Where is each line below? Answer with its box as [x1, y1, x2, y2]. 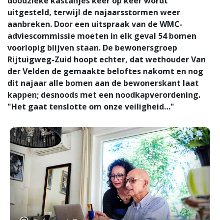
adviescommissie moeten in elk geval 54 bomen [7, 30, 196, 41]
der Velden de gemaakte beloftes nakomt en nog [7, 65, 203, 77]
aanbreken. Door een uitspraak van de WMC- [7, 18, 183, 29]
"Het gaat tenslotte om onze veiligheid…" [7, 101, 176, 112]
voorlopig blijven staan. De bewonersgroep [7, 42, 177, 53]
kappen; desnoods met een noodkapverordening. [7, 89, 200, 100]
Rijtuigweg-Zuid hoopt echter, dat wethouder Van [7, 54, 206, 65]
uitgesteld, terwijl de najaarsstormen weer [7, 6, 180, 18]
